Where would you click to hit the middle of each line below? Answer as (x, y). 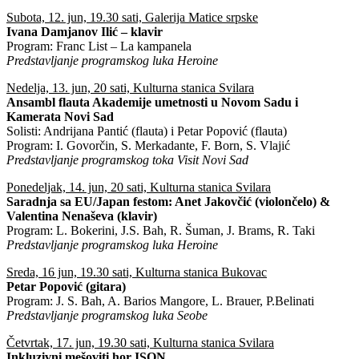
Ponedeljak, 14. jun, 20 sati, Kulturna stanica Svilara (139, 187)
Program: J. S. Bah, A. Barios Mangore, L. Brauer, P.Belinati (160, 301)
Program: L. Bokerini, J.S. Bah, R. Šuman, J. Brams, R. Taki (161, 230)
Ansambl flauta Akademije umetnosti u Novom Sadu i (152, 102)
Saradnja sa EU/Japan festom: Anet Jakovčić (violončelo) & (168, 201)
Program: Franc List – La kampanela (99, 46)
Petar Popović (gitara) (66, 286)
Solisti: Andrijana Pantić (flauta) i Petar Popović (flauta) (147, 131)
